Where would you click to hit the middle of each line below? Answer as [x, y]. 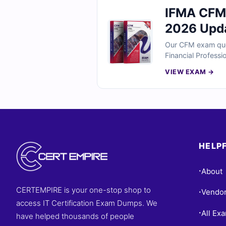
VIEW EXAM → [190, 72]
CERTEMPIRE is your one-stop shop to [83, 190]
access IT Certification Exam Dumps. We [87, 203]
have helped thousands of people [75, 216]
